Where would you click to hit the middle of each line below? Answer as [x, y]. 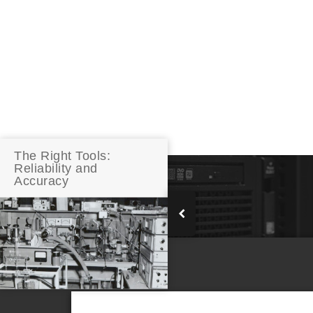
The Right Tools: [63, 155]
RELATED [126, 269]
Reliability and [56, 168]
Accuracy [42, 180]
